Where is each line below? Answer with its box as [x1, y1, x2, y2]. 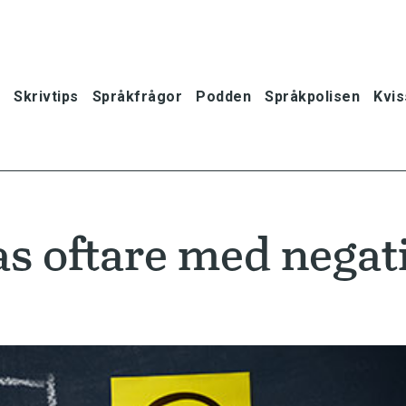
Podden [196, 87, 251, 105]
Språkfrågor [92, 87, 182, 105]
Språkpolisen [265, 87, 360, 105]
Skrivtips [14, 87, 79, 105]
